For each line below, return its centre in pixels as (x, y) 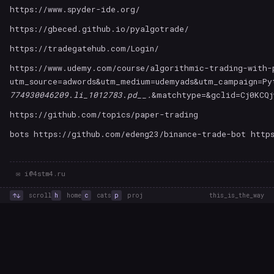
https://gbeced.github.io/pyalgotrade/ (99, 29)
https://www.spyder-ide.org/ (75, 9)
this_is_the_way (237, 196)
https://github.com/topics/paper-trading (104, 115)
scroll (38, 196)
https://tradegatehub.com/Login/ (84, 49)
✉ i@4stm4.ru (41, 174)
